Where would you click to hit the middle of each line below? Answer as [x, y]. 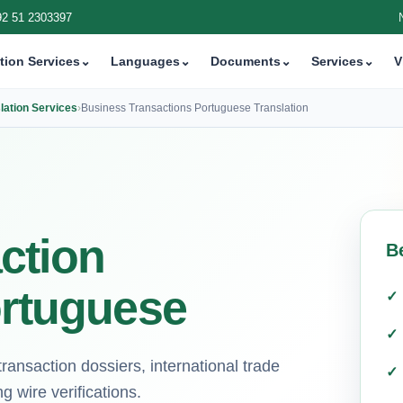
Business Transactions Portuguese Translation [195, 107]
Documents [246, 61]
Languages [145, 61]
